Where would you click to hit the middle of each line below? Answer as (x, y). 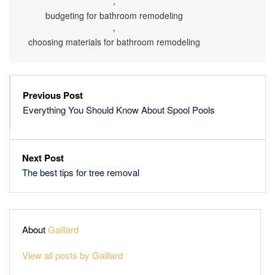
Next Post (43, 158)
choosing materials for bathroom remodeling (114, 41)
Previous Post (53, 95)
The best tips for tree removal (81, 172)
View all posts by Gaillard (72, 255)
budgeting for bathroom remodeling (114, 15)
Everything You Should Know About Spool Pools (119, 109)
